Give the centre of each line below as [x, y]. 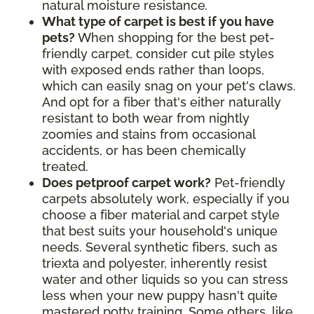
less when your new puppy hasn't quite [160, 295]
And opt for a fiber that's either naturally [162, 102]
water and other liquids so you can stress [165, 279]
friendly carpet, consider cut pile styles [158, 53]
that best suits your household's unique [160, 231]
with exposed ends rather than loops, [153, 69]
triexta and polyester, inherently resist [155, 263]
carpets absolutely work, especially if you [166, 198]
